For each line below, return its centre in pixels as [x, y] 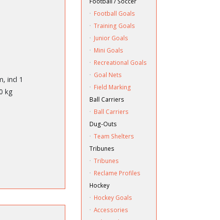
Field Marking [112, 87]
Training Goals [114, 26]
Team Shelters [114, 136]
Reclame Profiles [117, 173]
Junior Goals [111, 38]
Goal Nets [108, 75]
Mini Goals [108, 50]
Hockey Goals [113, 197]
